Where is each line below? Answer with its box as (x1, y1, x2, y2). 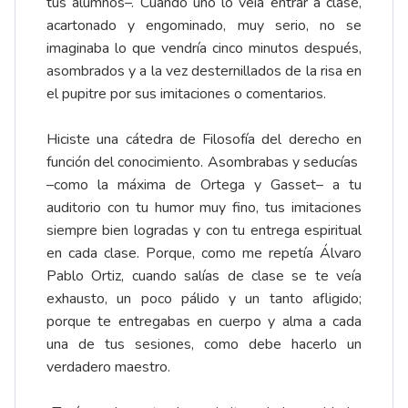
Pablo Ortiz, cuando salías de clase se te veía (46, 266, 362, 287)
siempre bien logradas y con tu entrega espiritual (46, 220, 362, 241)
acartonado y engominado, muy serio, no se (46, 15, 362, 36)
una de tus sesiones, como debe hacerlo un (46, 334, 362, 355)
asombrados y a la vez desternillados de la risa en (46, 61, 362, 82)
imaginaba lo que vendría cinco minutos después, (46, 38, 362, 59)
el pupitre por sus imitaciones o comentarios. (46, 84, 326, 105)
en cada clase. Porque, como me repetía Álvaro (46, 243, 362, 264)
